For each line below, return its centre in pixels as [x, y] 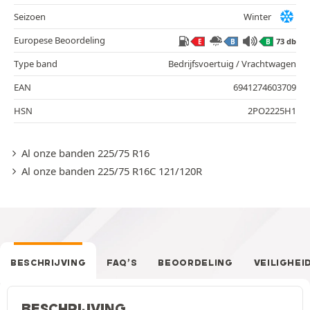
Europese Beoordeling [60, 40]
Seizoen [30, 16]
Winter [257, 16]
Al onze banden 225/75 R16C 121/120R [111, 171]
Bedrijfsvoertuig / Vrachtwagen [232, 64]
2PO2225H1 [272, 111]
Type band [36, 64]
